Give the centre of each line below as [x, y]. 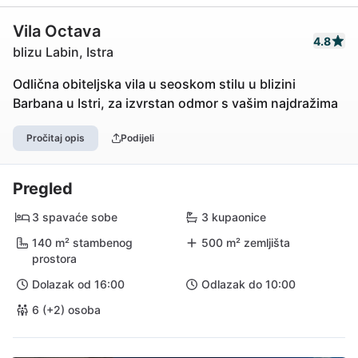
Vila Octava [57, 31]
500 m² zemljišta [246, 243]
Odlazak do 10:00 [249, 284]
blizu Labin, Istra [63, 52]
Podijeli [137, 138]
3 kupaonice [234, 217]
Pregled [43, 189]
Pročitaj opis [56, 138]
